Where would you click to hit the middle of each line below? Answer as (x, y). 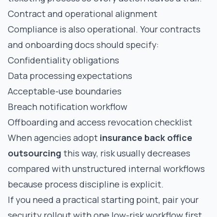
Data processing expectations (70, 76)
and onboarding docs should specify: (83, 45)
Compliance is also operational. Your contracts (104, 29)
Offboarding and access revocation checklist (100, 122)
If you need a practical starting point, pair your (103, 200)
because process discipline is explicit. (86, 184)
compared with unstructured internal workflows (106, 169)
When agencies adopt (54, 138)
